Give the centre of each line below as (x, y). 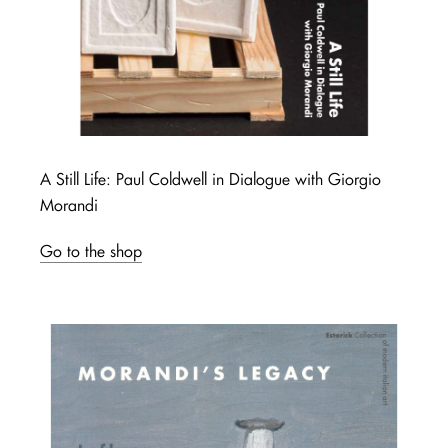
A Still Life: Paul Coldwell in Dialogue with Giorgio (210, 178)
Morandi (69, 204)
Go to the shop (91, 250)
